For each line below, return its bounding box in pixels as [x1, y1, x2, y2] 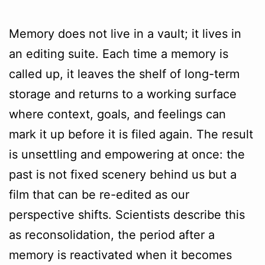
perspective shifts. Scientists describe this [9, 208, 245, 222]
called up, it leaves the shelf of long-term [9, 67, 240, 82]
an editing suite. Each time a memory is [9, 47, 228, 62]
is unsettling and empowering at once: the [9, 147, 245, 162]
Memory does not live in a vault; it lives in [9, 27, 241, 41]
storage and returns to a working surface [9, 87, 237, 102]
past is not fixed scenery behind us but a [9, 167, 237, 182]
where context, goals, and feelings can [9, 107, 226, 122]
